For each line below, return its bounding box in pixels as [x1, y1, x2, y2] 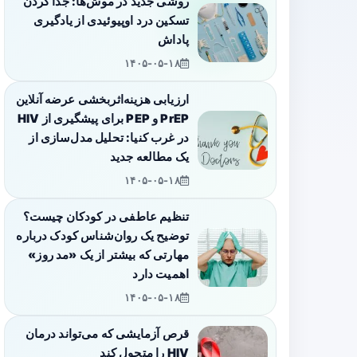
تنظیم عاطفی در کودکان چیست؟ [22, 210, 189, 225]
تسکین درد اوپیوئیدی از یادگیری [33, 14, 189, 29]
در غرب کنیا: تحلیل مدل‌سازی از [29, 131, 189, 146]
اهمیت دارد [132, 267, 189, 282]
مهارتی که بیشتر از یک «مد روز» [28, 248, 189, 263]
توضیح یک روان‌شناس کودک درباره [16, 229, 189, 244]
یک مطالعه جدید [109, 150, 189, 165]
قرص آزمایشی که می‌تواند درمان [25, 327, 189, 342]
